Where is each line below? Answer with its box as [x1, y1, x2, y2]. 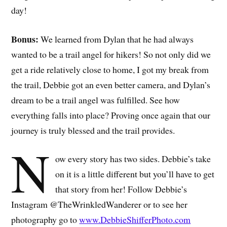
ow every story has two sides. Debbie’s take [55, 153, 211, 165]
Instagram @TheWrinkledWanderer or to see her [11, 198, 188, 211]
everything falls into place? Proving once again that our [11, 108, 211, 121]
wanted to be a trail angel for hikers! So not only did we [11, 48, 211, 60]
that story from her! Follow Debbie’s [55, 183, 187, 196]
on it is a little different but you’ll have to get [55, 168, 214, 180]
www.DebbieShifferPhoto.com [79, 213, 191, 226]
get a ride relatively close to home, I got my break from [11, 63, 209, 75]
